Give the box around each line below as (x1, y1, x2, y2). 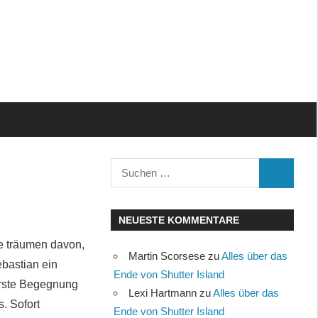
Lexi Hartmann (128, 286, 197, 299)
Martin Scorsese (128, 249, 206, 262)
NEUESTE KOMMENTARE (118, 214, 239, 226)
